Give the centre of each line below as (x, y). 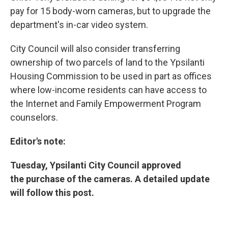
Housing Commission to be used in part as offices (111, 76)
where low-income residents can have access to (108, 90)
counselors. (34, 117)
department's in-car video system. (80, 25)
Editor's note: (38, 141)
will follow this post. (52, 193)
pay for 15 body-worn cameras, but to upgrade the (110, 11)
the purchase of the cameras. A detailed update (110, 179)
